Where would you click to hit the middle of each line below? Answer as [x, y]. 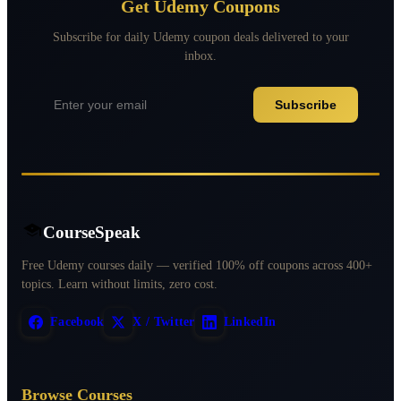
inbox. [200, 56]
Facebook [77, 321]
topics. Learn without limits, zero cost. [119, 283]
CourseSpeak [92, 232]
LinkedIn [250, 321]
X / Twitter [164, 321]
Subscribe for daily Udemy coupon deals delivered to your [200, 37]
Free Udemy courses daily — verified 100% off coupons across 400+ [197, 264]
